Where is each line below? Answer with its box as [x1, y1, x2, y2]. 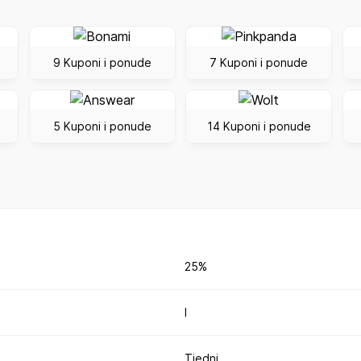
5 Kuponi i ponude [52, 119, 151, 134]
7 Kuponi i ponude [210, 55, 309, 69]
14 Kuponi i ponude [206, 119, 311, 134]
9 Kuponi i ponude [52, 55, 151, 69]
